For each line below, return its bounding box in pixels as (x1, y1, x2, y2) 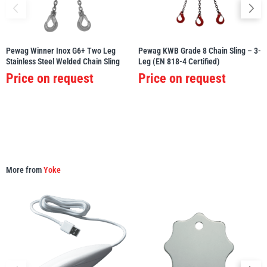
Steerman (122, 141, 156, 152)
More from (6, 165, 44, 175)
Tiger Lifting (117, 221, 161, 232)
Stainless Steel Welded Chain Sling (6, 57, 120, 67)
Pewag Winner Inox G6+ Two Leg (6, 46, 116, 56)
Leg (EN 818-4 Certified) (138, 57, 220, 67)
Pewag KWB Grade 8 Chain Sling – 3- (138, 46, 261, 56)
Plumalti (124, 61, 154, 73)
